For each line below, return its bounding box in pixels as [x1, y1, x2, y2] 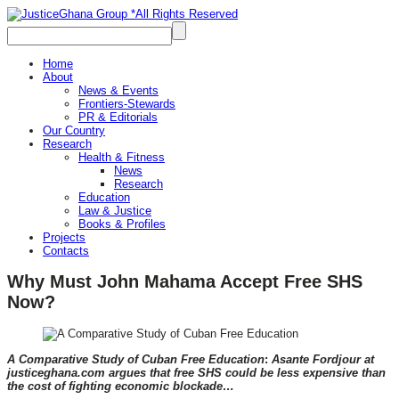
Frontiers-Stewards [78, 97, 175, 110]
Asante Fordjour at [268, 353, 374, 367]
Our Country [43, 124, 105, 137]
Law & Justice [78, 204, 151, 217]
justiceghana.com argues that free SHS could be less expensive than [7, 366, 386, 380]
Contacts [43, 244, 89, 257]
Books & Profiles [78, 217, 166, 231]
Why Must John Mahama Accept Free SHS [7, 272, 362, 292]
